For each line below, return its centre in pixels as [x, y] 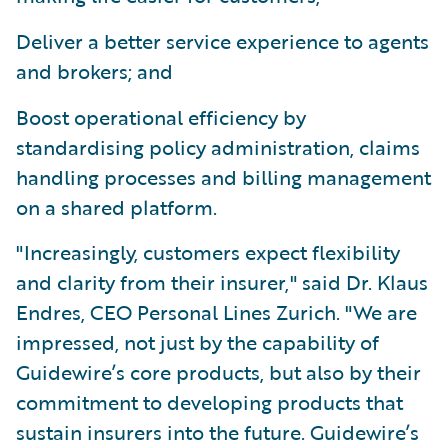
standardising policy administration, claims [218, 147]
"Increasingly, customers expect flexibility [208, 252]
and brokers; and [94, 71]
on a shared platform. [116, 207]
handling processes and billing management [223, 177]
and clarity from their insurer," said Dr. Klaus [222, 282]
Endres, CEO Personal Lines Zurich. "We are [216, 312]
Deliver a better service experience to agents [222, 41]
